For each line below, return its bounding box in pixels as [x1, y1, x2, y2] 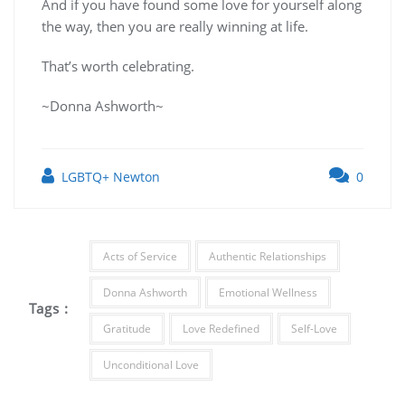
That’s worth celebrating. [42, 57, 194, 76]
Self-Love [290, 321, 337, 337]
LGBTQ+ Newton [58, 168, 160, 186]
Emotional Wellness [218, 285, 317, 301]
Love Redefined [182, 321, 259, 337]
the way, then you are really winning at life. [42, 17, 308, 36]
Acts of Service [102, 249, 177, 265]
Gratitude [102, 321, 151, 337]
